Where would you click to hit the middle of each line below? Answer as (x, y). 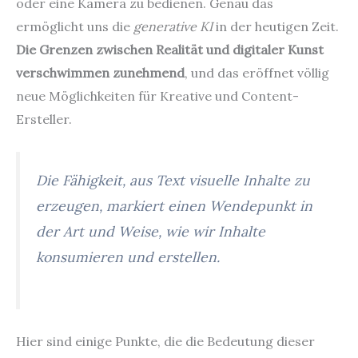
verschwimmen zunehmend (100, 72)
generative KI (173, 26)
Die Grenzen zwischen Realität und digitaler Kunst (170, 49)
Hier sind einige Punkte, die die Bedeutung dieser (165, 341)
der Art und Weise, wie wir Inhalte (151, 232)
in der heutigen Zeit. (276, 26)
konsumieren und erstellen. (128, 257)
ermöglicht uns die (75, 26)
